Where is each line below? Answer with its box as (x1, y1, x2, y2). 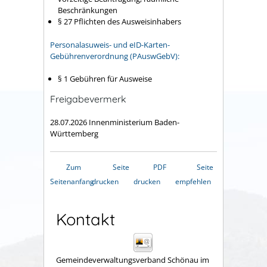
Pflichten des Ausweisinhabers (74, 16, 181, 27)
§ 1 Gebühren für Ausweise (58, 73, 152, 85)
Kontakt (56, 209, 115, 229)
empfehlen (175, 176, 211, 187)
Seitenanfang (50, 176, 94, 187)
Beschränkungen (58, 5, 117, 16)
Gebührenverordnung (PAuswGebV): (50, 50, 179, 61)
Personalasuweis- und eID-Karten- (50, 39, 170, 50)
